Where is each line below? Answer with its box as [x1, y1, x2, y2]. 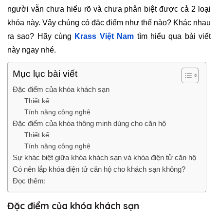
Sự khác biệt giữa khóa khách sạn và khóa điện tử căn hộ [13, 153, 196, 162]
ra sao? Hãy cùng [7, 32, 75, 40]
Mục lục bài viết [13, 68, 77, 79]
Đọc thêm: [13, 176, 46, 185]
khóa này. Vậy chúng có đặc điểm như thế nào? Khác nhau [7, 18, 211, 27]
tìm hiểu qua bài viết [134, 32, 211, 40]
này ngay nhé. [7, 45, 56, 54]
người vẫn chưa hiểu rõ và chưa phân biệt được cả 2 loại [7, 4, 211, 13]
